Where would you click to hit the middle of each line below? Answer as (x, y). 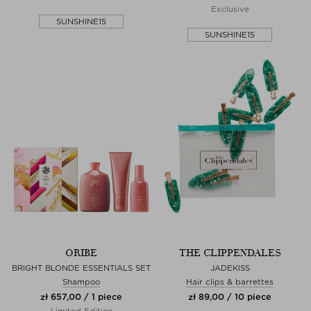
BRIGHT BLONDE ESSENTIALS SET (81, 268)
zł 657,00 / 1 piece (81, 296)
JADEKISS (230, 268)
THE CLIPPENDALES (230, 253)
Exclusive (230, 9)
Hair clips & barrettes (230, 281)
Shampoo (81, 281)
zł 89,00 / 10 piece (230, 296)
